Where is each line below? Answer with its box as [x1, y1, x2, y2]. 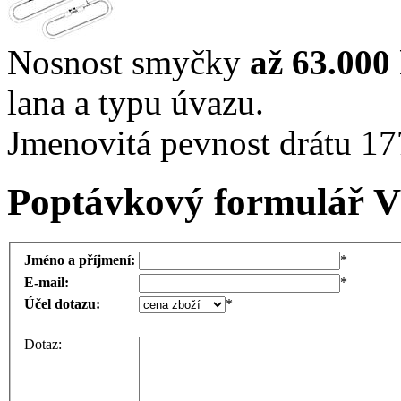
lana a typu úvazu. [7, 82, 264, 122]
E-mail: [24, 274, 69, 290]
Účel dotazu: [24, 295, 100, 311]
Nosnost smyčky [7, 42, 250, 81]
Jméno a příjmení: [24, 252, 135, 268]
